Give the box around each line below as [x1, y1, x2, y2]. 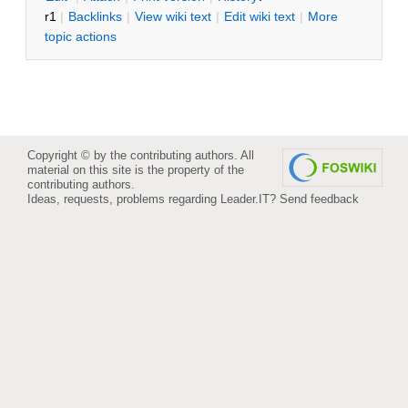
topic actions [45, 28, 117, 44]
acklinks [76, 8, 122, 24]
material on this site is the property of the [27, 162, 244, 177]
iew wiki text [143, 8, 211, 24]
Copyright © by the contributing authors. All [27, 148, 254, 162]
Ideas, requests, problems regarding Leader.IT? [27, 191, 280, 206]
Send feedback [280, 191, 359, 206]
